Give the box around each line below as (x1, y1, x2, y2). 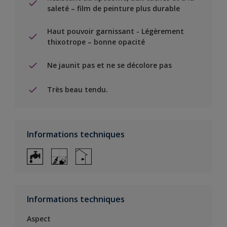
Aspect (27, 213, 51, 223)
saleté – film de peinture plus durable (47, 3, 180, 13)
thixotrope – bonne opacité (47, 36, 145, 47)
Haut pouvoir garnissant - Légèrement (47, 26, 184, 36)
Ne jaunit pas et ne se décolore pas (47, 60, 172, 70)
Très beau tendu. (47, 85, 108, 95)
